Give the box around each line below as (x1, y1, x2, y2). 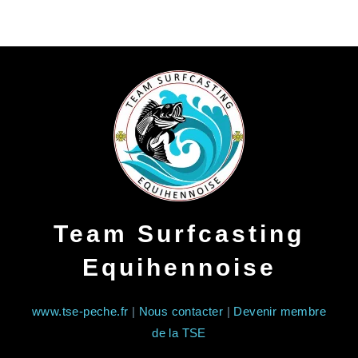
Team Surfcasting (54, 221, 304, 248)
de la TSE (152, 326, 206, 340)
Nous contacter (138, 304, 224, 319)
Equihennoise (82, 254, 276, 281)
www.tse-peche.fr (31, 304, 129, 319)
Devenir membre (233, 304, 327, 319)
